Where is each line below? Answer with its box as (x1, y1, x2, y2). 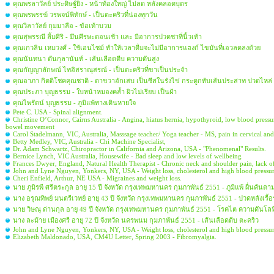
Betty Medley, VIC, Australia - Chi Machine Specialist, (13, 138, 166, 145)
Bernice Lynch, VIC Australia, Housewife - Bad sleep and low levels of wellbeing (13, 152, 242, 160)
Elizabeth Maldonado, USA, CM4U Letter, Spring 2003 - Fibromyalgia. (13, 233, 217, 240)
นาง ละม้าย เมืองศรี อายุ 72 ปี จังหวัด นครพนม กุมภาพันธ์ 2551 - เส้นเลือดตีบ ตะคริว (13, 217, 259, 224)
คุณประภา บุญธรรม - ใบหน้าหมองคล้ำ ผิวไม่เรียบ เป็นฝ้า (13, 88, 177, 95)
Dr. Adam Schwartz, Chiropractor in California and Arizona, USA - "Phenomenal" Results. (13, 145, 266, 152)
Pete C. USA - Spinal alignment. (13, 108, 103, 116)
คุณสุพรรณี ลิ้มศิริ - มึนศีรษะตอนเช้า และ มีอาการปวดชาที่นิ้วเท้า (13, 33, 202, 40)
